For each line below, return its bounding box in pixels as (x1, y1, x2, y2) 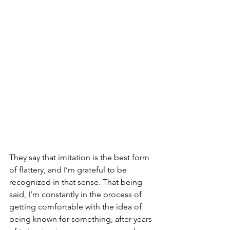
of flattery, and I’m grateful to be (9, 164, 129, 175)
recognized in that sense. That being (9, 177, 144, 187)
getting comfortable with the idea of (9, 201, 144, 212)
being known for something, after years (9, 214, 154, 224)
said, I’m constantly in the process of (9, 189, 144, 199)
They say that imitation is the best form (9, 152, 151, 162)
